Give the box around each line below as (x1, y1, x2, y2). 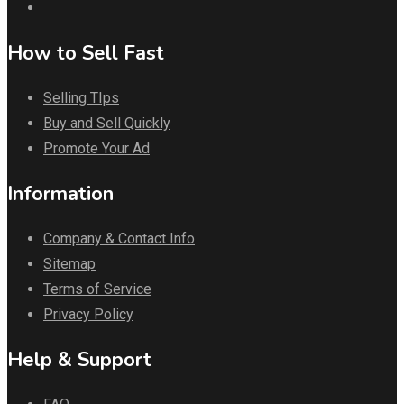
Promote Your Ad (43, 139, 150, 157)
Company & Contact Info (43, 229, 195, 247)
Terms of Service (43, 280, 151, 298)
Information (7, 179, 114, 207)
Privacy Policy (43, 305, 133, 323)
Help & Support (7, 345, 151, 373)
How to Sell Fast (7, 39, 164, 67)
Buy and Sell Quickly (43, 114, 170, 132)
